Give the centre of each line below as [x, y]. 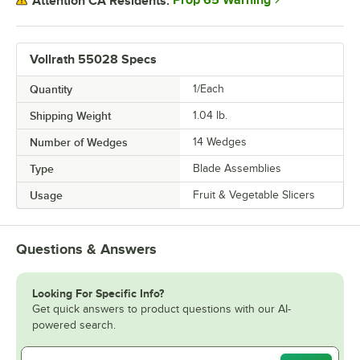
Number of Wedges [79, 143]
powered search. [74, 325]
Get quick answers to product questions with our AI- [162, 309]
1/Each [209, 89]
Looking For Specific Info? [98, 294]
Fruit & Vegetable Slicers [254, 195]
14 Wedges [220, 142]
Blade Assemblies [237, 169]
